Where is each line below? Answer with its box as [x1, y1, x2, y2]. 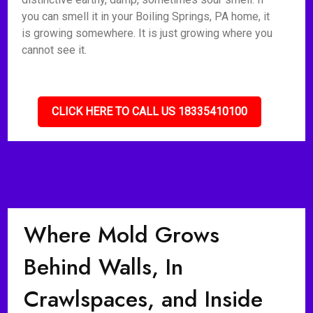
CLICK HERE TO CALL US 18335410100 [52, 105, 248, 118]
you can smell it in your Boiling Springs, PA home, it [22, 10, 270, 23]
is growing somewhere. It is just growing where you [22, 27, 273, 40]
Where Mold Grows [24, 219, 220, 251]
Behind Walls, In [24, 251, 184, 283]
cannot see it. [22, 43, 87, 57]
